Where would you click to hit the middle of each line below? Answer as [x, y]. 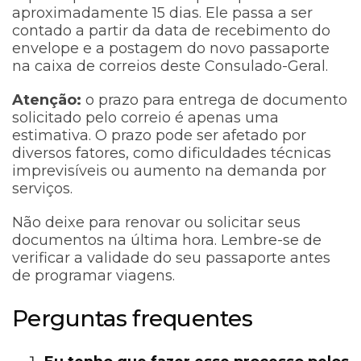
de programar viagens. [95, 276]
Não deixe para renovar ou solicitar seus [156, 223]
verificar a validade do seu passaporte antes [171, 258]
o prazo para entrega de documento [216, 100]
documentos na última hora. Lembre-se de [167, 241]
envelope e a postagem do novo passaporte [171, 49]
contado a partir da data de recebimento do [171, 31]
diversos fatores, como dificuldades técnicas [172, 154]
